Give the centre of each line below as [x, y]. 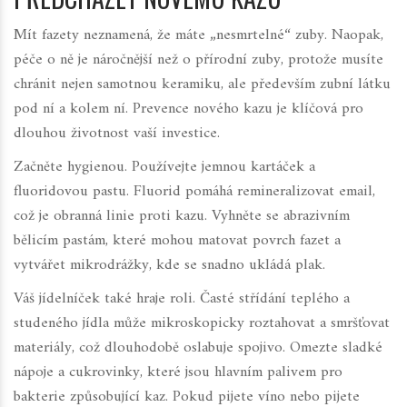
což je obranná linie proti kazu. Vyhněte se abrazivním [182, 217]
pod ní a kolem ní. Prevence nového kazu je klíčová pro [189, 109]
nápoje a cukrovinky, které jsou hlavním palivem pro [178, 373]
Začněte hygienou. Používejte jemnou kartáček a [164, 168]
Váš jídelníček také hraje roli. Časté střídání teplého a [182, 299]
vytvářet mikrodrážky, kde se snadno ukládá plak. [169, 266]
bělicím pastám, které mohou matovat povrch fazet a [177, 241]
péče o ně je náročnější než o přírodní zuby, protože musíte [199, 60]
